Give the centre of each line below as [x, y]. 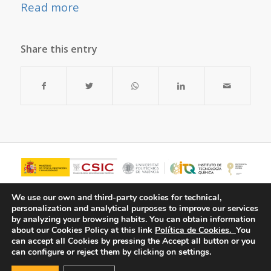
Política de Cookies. [195, 230]
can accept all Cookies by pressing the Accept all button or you [133, 241]
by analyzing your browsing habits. [79, 219]
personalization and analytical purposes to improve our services [135, 208]
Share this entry [59, 49]
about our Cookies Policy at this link [82, 230]
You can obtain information [202, 219]
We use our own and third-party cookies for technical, [116, 198]
